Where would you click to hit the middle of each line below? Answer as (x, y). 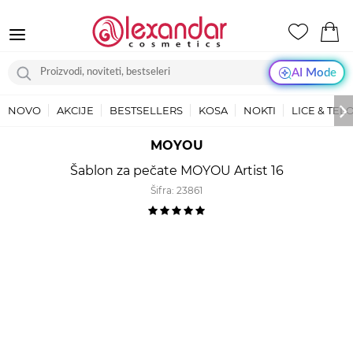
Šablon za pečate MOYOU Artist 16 (176, 171)
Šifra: (163, 190)
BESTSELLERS (146, 110)
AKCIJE (75, 110)
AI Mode (314, 72)
